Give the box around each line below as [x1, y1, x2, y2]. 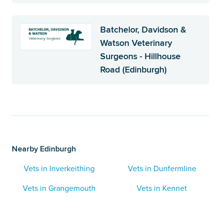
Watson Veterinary [100, 37, 173, 50]
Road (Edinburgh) [100, 63, 167, 76]
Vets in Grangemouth [23, 184, 96, 194]
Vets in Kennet [137, 184, 187, 194]
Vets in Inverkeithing [24, 164, 95, 174]
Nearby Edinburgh [12, 143, 76, 155]
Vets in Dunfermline [127, 164, 196, 174]
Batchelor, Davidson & [100, 23, 187, 37]
